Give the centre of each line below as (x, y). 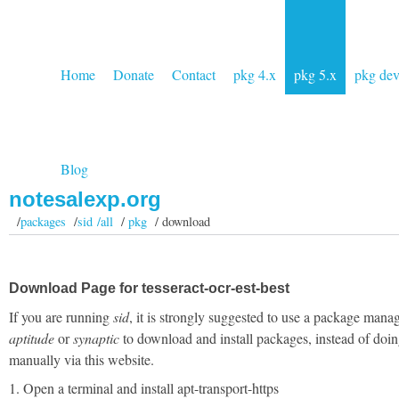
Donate (134, 74)
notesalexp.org (85, 199)
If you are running (61, 317)
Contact (194, 74)
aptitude (32, 338)
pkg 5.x (315, 74)
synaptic (96, 338)
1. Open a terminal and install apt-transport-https (144, 388)
